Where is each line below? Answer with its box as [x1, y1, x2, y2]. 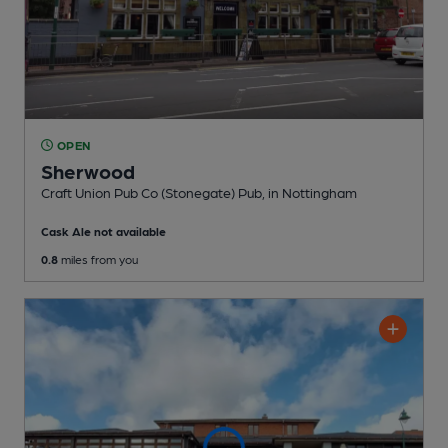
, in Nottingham [262, 183, 357, 200]
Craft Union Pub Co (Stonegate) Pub [41, 183, 262, 200]
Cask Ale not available [41, 223, 166, 238]
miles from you [58, 251, 138, 266]
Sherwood [41, 158, 135, 183]
